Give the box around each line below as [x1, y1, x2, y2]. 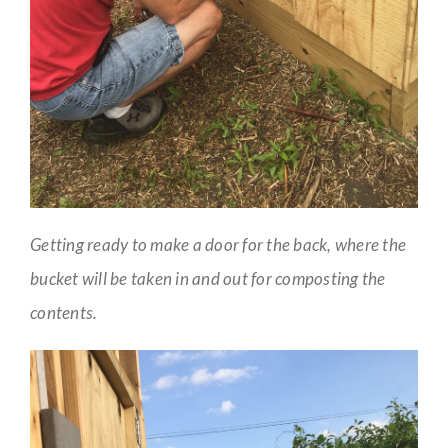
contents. [30, 302, 98, 324]
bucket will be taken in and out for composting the [30, 268, 386, 290]
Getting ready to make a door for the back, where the [30, 234, 407, 256]
